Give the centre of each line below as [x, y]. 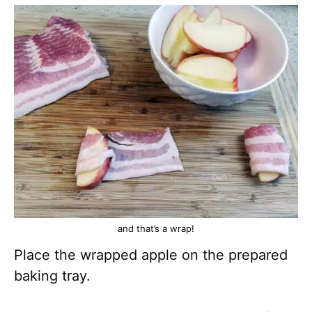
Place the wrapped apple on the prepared [151, 255]
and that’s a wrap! [156, 228]
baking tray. [52, 276]
